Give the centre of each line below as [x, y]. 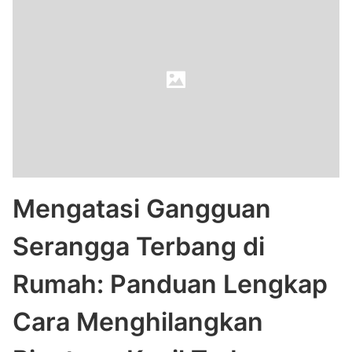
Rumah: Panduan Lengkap [170, 284]
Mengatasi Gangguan [142, 209]
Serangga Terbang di [139, 246]
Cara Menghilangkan [138, 322]
